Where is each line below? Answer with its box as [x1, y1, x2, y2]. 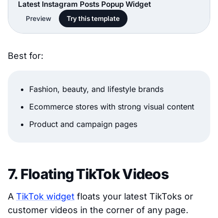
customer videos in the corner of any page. [8, 205, 188, 216]
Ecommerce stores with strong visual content [29, 102, 194, 112]
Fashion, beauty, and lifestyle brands [29, 84, 163, 94]
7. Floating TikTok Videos [8, 165, 169, 183]
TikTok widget [16, 191, 74, 202]
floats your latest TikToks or [74, 191, 193, 202]
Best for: [8, 51, 43, 61]
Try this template [67, 15, 120, 23]
